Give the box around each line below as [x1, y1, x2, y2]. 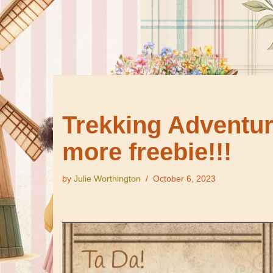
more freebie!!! [62, 138, 232, 165]
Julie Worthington [74, 174, 141, 183]
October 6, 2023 [153, 174, 216, 183]
